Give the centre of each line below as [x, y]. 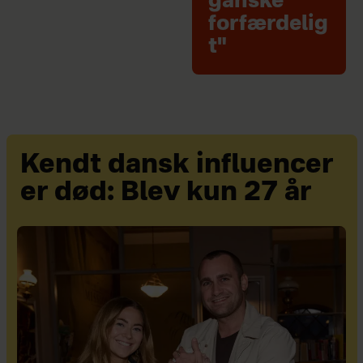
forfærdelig [269, 25]
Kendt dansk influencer [177, 166]
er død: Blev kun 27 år [166, 194]
